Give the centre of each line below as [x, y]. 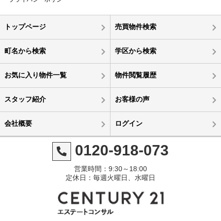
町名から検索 [25, 51]
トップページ [25, 26]
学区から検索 [135, 51]
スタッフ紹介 [25, 99]
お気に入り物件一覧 [35, 75]
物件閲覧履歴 [135, 75]
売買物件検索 [135, 26]
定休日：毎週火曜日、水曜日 [110, 177]
